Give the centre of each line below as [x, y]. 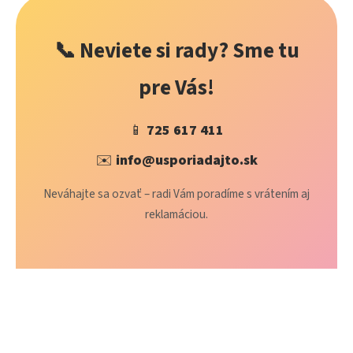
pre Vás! [176, 88]
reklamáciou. [176, 214]
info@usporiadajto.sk [186, 160]
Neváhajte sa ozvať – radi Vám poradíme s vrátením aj [176, 194]
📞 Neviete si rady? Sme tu [176, 51]
